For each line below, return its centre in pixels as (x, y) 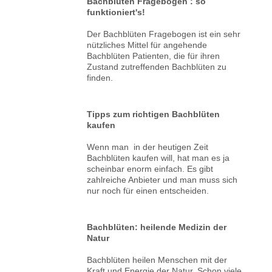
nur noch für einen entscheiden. (148, 190)
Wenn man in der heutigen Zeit (148, 147)
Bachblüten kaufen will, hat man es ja (158, 158)
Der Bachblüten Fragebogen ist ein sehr (164, 34)
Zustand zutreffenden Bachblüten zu (157, 66)
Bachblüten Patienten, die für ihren (154, 56)
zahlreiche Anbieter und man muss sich (162, 179)
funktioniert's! (116, 12)
